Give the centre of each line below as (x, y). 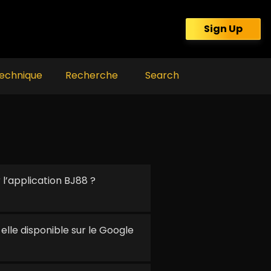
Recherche (92, 75)
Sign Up (223, 29)
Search (162, 75)
